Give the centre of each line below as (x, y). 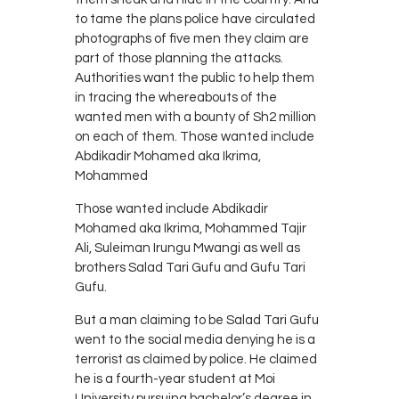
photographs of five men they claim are (192, 38)
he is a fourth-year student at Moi (175, 379)
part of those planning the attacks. (179, 58)
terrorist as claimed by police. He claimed (196, 359)
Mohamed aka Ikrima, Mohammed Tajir (191, 228)
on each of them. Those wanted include (195, 136)
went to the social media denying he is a (195, 339)
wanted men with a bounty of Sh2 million (195, 117)
